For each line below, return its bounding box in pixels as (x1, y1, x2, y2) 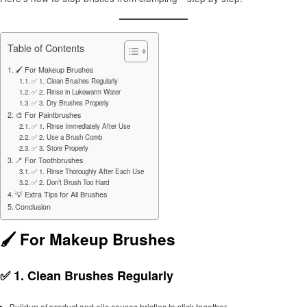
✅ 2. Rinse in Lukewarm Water (32, 87, 121, 97)
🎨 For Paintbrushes (15, 110, 82, 121)
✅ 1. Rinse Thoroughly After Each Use (32, 167, 145, 177)
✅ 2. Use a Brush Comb (32, 132, 103, 143)
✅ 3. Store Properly (32, 143, 89, 153)
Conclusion (15, 201, 51, 212)
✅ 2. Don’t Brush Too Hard (32, 177, 110, 188)
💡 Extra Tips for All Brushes (15, 189, 108, 200)
